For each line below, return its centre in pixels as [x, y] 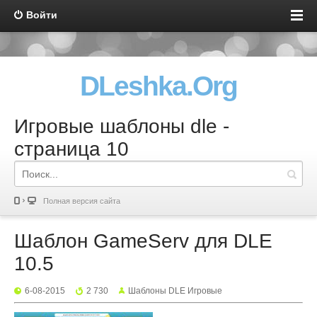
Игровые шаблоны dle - [122, 126]
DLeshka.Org [158, 86]
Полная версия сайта [82, 201]
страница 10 [71, 149]
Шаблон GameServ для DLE [143, 241]
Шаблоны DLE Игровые [175, 291]
